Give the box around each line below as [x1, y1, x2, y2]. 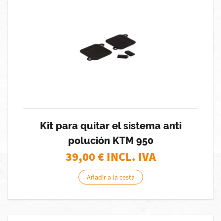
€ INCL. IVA [97, 149, 156, 164]
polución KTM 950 [68, 135, 153, 147]
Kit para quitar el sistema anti [39, 120, 182, 132]
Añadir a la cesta [86, 173, 135, 182]
